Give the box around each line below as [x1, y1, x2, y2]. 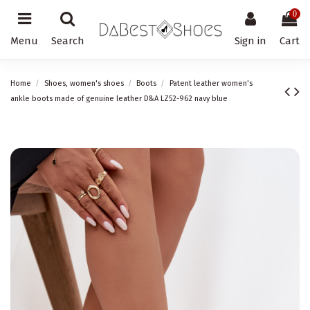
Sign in [235, 35, 267, 48]
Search [51, 35, 84, 48]
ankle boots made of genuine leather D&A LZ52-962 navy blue [10, 94, 228, 103]
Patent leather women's [169, 79, 253, 88]
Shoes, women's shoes [44, 79, 124, 88]
